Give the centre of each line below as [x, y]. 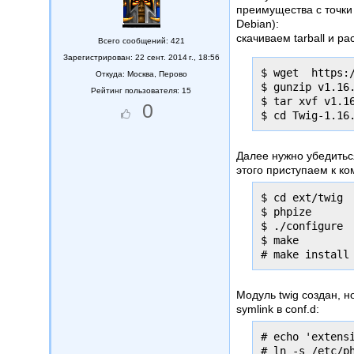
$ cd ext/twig [302, 198]
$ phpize [286, 212]
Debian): [258, 24]
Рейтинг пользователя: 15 [141, 90]
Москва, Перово [157, 73]
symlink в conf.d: [278, 309]
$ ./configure [302, 226]
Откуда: [111, 73]
